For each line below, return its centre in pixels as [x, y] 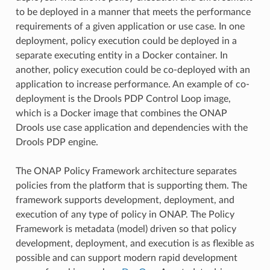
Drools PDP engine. [57, 142]
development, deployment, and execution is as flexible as [135, 243]
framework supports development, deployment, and [125, 200]
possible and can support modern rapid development [126, 258]
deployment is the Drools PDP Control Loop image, [123, 99]
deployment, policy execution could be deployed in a [126, 41]
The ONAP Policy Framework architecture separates [126, 171]
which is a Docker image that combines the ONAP [121, 113]
